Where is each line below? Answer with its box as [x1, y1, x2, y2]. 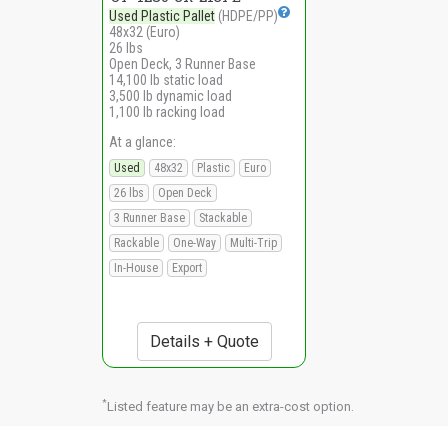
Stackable [199, 210, 247, 225]
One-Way [173, 235, 216, 250]
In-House [114, 260, 158, 275]
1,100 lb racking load [109, 103, 225, 120]
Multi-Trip [230, 235, 277, 250]
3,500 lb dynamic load [109, 87, 232, 104]
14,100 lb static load [109, 71, 223, 88]
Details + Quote [149, 331, 259, 351]
